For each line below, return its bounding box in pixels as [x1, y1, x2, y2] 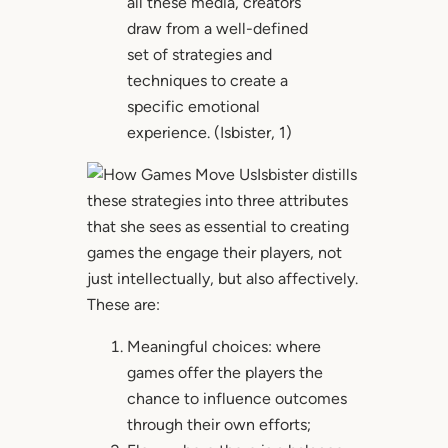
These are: [86, 295, 160, 315]
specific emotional [126, 97, 260, 117]
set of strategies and [126, 45, 272, 65]
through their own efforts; [126, 415, 311, 435]
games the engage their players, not [86, 243, 342, 263]
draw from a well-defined [126, 19, 308, 39]
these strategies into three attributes [86, 191, 348, 211]
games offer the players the [126, 363, 323, 383]
